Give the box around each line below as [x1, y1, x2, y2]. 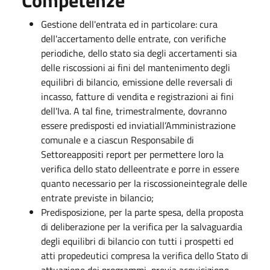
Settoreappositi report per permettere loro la [41, 146, 224, 162]
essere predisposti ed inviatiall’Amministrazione [41, 118, 236, 133]
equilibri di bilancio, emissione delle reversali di [41, 74, 233, 89]
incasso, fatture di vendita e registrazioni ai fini [41, 89, 234, 104]
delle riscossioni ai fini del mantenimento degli [41, 60, 230, 75]
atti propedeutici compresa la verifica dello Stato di [41, 248, 248, 263]
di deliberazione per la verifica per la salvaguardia [41, 219, 242, 234]
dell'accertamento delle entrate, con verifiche [41, 31, 226, 46]
